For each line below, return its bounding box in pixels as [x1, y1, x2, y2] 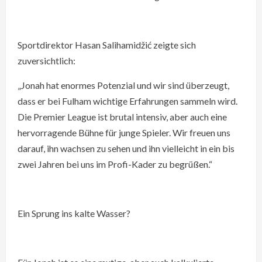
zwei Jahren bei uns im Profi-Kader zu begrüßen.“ [18, 158, 212, 170]
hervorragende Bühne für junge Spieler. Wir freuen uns [18, 127, 230, 138]
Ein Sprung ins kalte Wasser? [18, 208, 130, 219]
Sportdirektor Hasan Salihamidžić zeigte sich [18, 39, 196, 50]
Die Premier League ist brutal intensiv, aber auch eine [18, 111, 227, 122]
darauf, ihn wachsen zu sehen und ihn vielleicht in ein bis [18, 143, 235, 154]
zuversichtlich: [18, 55, 75, 66]
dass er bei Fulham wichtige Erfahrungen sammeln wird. [18, 95, 237, 106]
